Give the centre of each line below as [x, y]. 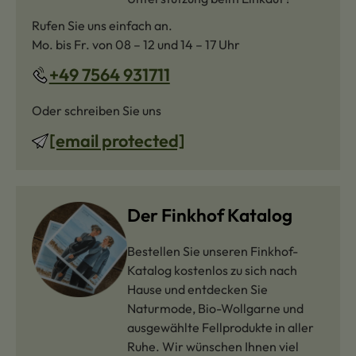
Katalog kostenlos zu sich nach [212, 270]
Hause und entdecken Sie [197, 289]
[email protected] [117, 140]
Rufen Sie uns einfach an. [102, 25]
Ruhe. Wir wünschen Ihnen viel [213, 346]
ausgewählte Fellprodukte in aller [221, 327]
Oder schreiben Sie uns [97, 110]
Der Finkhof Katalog [210, 215]
